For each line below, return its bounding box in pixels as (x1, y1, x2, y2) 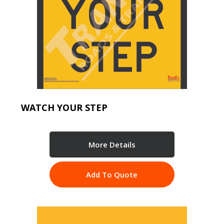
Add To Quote (86, 169, 138, 179)
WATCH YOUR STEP (20, 101, 107, 113)
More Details (88, 139, 135, 149)
